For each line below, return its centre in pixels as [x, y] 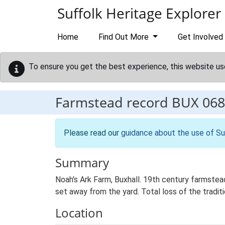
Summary [82, 162]
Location [79, 213]
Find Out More [125, 37]
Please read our [92, 133]
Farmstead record [114, 102]
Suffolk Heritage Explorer [139, 13]
